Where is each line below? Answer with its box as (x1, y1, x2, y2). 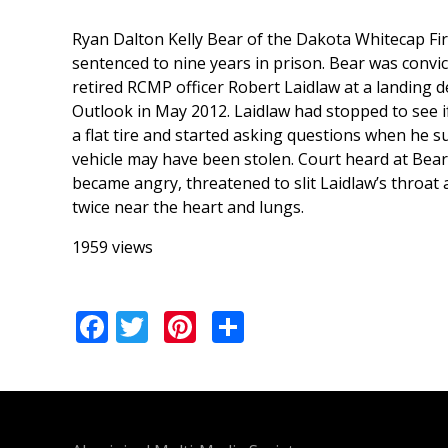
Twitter (148, 301, 255, 345)
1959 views (72, 236, 153, 259)
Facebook (108, 301, 249, 345)
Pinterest (196, 301, 331, 345)
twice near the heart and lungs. (72, 196, 304, 219)
